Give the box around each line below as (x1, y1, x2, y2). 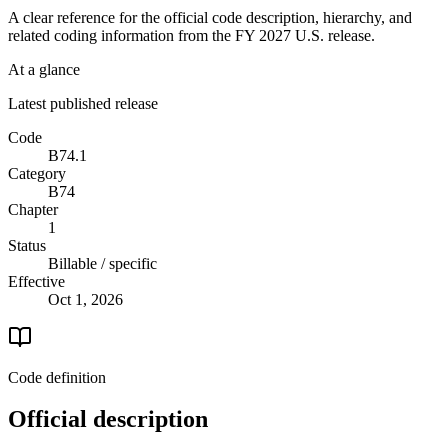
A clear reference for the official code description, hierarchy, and (8, 8, 412, 26)
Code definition (8, 368, 106, 386)
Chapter (8, 200, 58, 218)
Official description (8, 406, 208, 433)
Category (8, 164, 66, 182)
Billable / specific (48, 254, 157, 272)
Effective (8, 272, 65, 290)
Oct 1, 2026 (48, 290, 123, 308)
